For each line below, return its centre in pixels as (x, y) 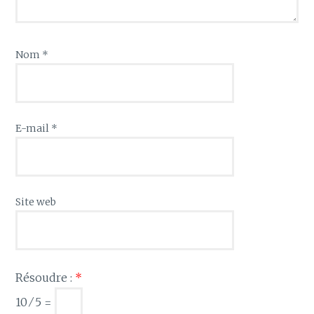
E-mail (34, 129)
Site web (36, 202)
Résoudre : (46, 277)
